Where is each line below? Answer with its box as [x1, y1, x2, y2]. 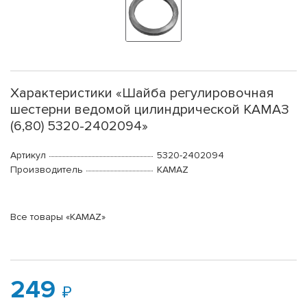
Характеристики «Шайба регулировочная [10, 85, 274, 102]
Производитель [10, 164, 83, 176]
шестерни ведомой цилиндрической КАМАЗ [10, 101, 289, 119]
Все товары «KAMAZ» [10, 211, 106, 223]
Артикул [10, 149, 46, 162]
